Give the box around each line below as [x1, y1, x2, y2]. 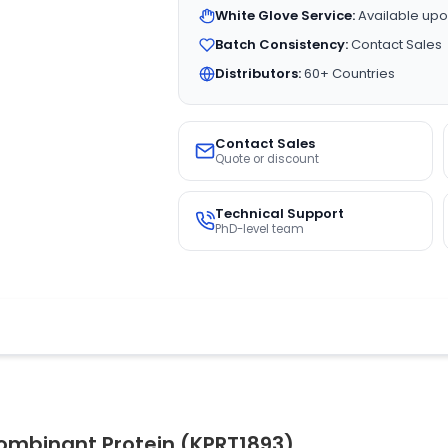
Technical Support [214, 204, 344, 223]
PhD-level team [214, 221, 304, 237]
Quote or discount [214, 151, 319, 167]
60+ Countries [300, 64, 395, 83]
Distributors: [214, 64, 301, 83]
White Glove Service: [214, 6, 355, 25]
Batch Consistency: [214, 35, 348, 54]
